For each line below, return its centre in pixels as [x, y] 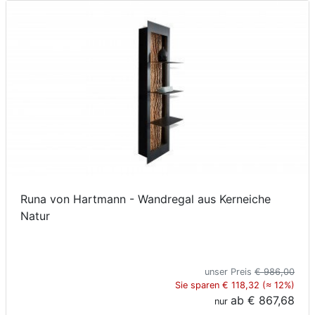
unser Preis [230, 272]
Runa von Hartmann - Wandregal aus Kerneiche [146, 199]
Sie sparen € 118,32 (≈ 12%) [235, 285]
